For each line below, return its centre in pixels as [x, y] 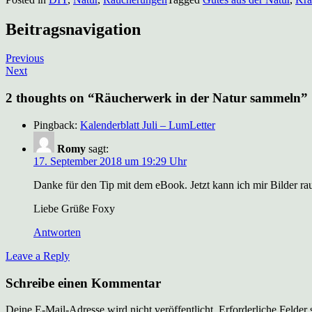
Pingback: [57, 125]
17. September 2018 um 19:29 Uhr [110, 161]
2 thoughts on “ [50, 98]
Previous [25, 58]
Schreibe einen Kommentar [83, 283]
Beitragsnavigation [73, 29]
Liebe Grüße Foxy [74, 208]
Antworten [57, 232]
